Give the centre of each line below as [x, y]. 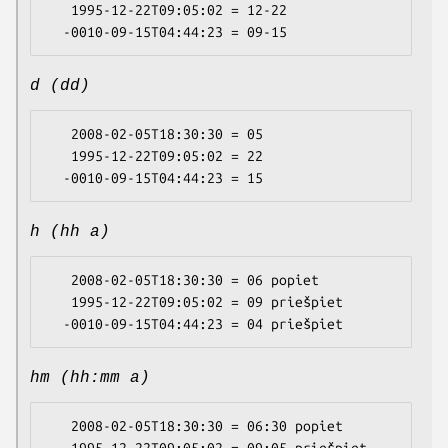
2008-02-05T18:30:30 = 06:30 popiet [59, 426]
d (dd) [60, 86]
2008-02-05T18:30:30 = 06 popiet [59, 280]
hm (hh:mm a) [90, 378]
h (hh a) [70, 232]
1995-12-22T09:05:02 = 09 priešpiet [59, 302]
